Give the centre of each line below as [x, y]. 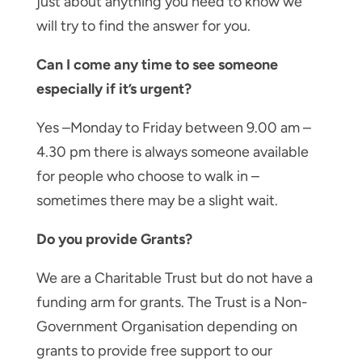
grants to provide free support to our [154, 350]
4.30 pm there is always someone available [172, 152]
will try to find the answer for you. [143, 25]
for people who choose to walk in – [147, 176]
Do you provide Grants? [114, 239]
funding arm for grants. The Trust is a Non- [172, 302]
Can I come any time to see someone [157, 64]
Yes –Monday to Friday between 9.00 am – [173, 127]
